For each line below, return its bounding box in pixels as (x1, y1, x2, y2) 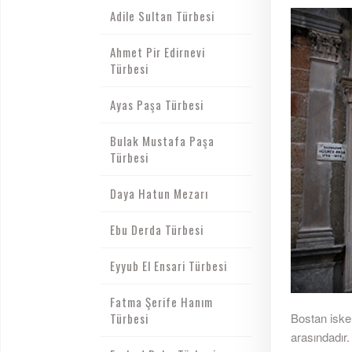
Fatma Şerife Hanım (109, 293, 213, 310)
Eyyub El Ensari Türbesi (109, 257, 227, 274)
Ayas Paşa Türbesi (109, 96, 203, 113)
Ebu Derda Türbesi (109, 221, 203, 238)
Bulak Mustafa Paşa (109, 132, 214, 149)
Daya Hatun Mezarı (109, 185, 208, 202)
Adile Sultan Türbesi (109, 7, 214, 24)
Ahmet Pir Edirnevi (109, 43, 205, 60)
